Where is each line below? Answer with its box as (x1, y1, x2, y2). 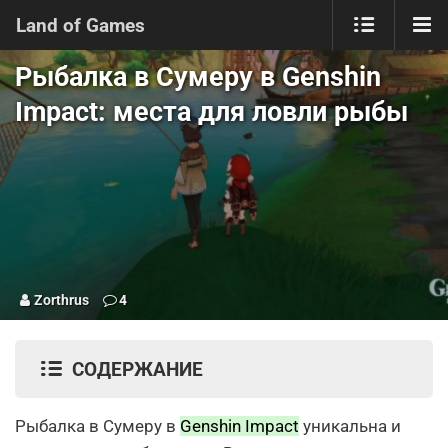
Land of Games (16, 13, 145, 37)
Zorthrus (34, 292, 90, 308)
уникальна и (299, 416, 401, 436)
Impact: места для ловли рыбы (15, 96, 408, 128)
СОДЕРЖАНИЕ (72, 357, 203, 381)
